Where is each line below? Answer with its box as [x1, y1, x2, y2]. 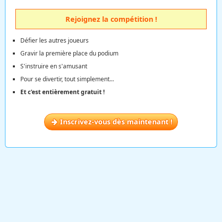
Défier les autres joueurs [20, 36, 89, 45]
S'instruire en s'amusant [20, 61, 87, 70]
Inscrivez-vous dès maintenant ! [59, 116, 172, 126]
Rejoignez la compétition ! [65, 14, 157, 24]
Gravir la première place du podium [20, 49, 118, 57]
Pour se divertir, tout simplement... [20, 74, 114, 83]
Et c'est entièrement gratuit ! [20, 87, 105, 96]
